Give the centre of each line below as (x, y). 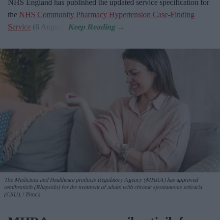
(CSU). (13, 194)
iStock (32, 194)
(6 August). (49, 27)
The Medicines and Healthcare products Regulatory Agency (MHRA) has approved (101, 179)
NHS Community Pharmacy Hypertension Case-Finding (107, 14)
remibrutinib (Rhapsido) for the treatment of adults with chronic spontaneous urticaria (103, 187)
